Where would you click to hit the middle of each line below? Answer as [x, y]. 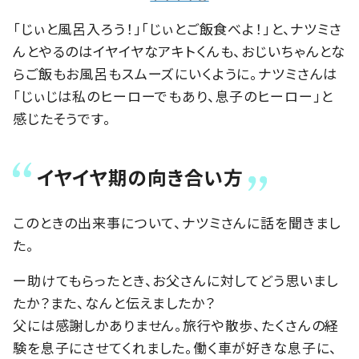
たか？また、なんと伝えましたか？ [114, 303]
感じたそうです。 [62, 118]
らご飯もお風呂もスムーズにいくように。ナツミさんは [175, 73]
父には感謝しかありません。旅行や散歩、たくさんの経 [176, 325]
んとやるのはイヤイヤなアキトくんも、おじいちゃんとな [179, 50]
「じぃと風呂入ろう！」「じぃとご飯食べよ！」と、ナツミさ [177, 28]
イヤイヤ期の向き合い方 [140, 177]
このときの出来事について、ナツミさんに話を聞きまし [177, 223]
